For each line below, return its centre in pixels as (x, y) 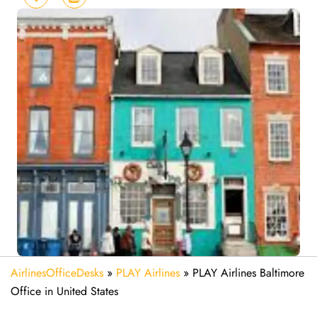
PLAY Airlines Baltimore (248, 273)
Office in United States (64, 291)
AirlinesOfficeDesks (57, 273)
